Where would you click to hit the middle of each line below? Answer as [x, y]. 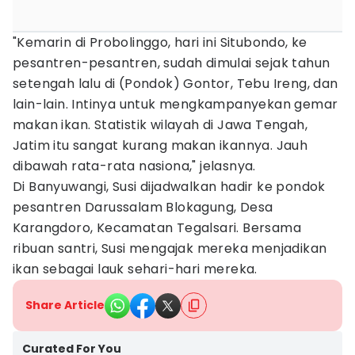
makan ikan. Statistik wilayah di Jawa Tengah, [160, 125]
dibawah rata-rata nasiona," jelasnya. [134, 166]
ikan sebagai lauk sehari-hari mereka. [135, 269]
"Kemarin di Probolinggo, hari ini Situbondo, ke [160, 42]
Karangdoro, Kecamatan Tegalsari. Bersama [157, 228]
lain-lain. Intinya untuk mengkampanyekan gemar [176, 104]
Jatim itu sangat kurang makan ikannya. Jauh [160, 145]
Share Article [65, 305]
